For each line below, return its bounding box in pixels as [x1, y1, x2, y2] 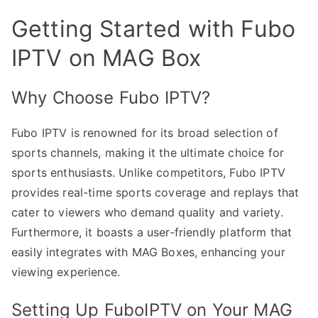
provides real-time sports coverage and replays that [11, 185, 300, 199]
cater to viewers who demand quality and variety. [11, 204, 283, 219]
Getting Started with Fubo [11, 14, 296, 43]
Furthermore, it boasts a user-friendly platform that [11, 224, 292, 239]
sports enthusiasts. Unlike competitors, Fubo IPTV [11, 165, 285, 180]
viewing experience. [11, 264, 121, 279]
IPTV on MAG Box [11, 43, 202, 72]
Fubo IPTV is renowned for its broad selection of [11, 125, 278, 140]
